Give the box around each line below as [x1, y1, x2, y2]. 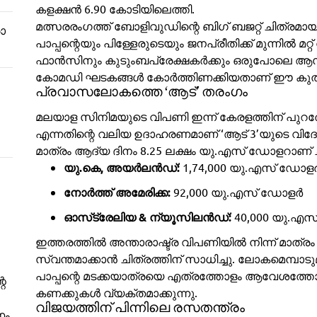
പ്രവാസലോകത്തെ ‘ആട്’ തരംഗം [35, 84, 248, 100]
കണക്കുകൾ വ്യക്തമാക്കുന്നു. [35, 285, 197, 299]
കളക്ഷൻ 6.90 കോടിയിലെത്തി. [35, 1, 195, 16]
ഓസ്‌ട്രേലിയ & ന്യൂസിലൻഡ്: [63, 209, 231, 224]
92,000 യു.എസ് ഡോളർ [170, 185, 303, 199]
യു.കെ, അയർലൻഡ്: [63, 160, 180, 175]
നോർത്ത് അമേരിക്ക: [63, 185, 171, 200]
